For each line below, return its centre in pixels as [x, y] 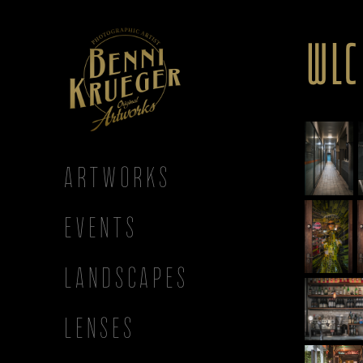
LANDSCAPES [125, 278]
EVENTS [100, 227]
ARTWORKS [116, 177]
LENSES [98, 328]
